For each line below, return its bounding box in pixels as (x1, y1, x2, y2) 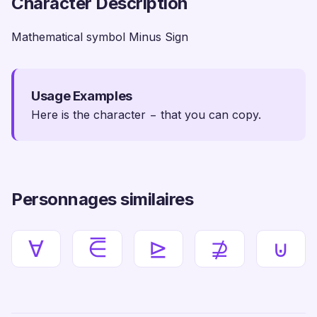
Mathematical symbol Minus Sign (11, 30, 188, 44)
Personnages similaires (11, 189, 194, 209)
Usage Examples (31, 88, 132, 104)
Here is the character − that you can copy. (31, 108, 261, 122)
